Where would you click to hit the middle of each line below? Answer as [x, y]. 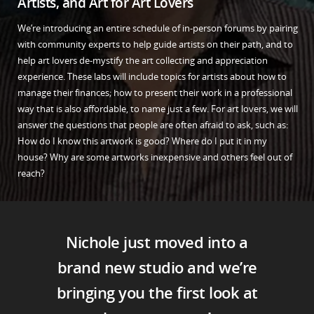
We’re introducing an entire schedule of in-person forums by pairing [158, 28]
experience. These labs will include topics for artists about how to [152, 77]
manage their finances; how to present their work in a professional [155, 93]
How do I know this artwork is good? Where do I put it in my [143, 141]
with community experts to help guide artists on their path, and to [156, 45]
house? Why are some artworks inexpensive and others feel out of [155, 157]
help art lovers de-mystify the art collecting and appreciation [143, 61]
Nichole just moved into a [157, 241]
